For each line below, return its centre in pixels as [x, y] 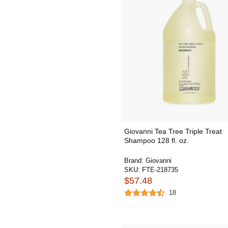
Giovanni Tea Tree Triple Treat [173, 131]
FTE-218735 [160, 170]
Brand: [135, 161]
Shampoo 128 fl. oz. [156, 140]
